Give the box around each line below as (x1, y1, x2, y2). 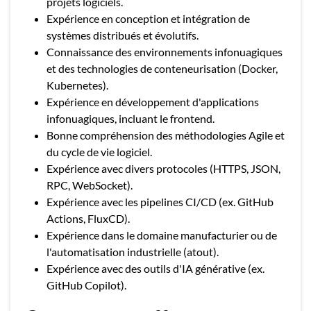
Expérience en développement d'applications (47, 95, 259, 108)
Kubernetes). (47, 78, 108, 92)
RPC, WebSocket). (47, 178, 133, 192)
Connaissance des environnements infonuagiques (47, 45, 283, 58)
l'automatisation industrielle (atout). (47, 245, 219, 258)
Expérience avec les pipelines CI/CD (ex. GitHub (47, 195, 274, 208)
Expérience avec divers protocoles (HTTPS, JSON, (47, 162, 280, 175)
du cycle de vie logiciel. (47, 145, 152, 158)
